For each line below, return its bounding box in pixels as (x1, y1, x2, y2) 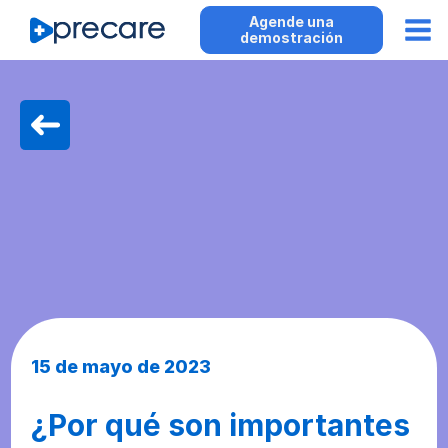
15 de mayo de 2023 (31, 356, 212, 377)
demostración (239, 29, 343, 46)
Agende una (248, 13, 334, 30)
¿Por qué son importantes (31, 407, 411, 443)
